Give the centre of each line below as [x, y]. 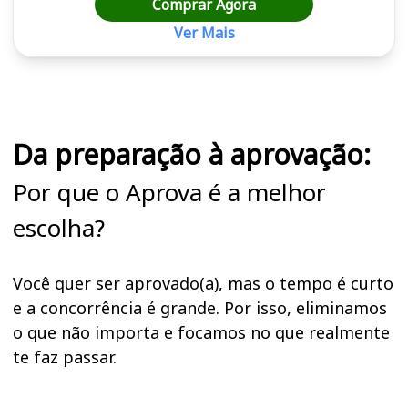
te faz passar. [65, 357]
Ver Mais [204, 32]
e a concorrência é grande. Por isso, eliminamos [200, 307]
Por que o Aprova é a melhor [169, 192]
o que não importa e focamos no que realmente [201, 332]
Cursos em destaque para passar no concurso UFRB [167, 65]
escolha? [59, 227]
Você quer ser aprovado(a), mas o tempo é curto [203, 283]
